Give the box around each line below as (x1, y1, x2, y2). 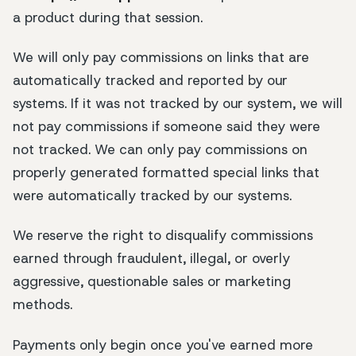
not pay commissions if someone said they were (13, 118, 320, 136)
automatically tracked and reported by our (13, 72, 288, 90)
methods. (13, 296, 72, 314)
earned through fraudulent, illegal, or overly (13, 250, 290, 268)
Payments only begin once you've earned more (13, 335, 313, 354)
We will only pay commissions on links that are (13, 48, 309, 67)
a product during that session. (13, 8, 203, 26)
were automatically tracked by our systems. (13, 187, 292, 205)
